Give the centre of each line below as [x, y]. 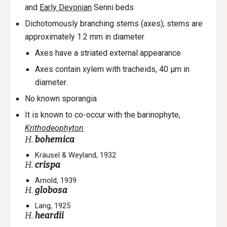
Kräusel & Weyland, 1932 [76, 155]
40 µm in [175, 69]
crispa [48, 165]
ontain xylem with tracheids [108, 69]
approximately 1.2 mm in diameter [85, 37]
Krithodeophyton [54, 128]
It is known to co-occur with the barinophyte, [103, 115]
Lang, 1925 [53, 206]
